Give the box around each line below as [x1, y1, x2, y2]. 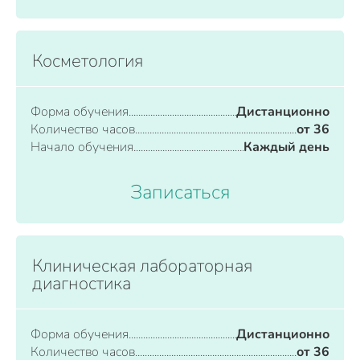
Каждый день [243, 138, 329, 156]
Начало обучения [31, 138, 133, 156]
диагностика [32, 272, 131, 296]
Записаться [130, 179, 230, 205]
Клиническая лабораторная [32, 254, 252, 278]
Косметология [32, 49, 143, 73]
